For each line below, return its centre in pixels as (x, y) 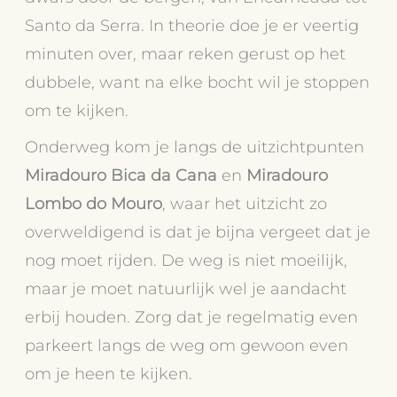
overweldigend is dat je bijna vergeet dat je (198, 232)
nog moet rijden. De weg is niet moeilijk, (187, 261)
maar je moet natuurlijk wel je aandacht (186, 289)
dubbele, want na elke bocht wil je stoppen (198, 82)
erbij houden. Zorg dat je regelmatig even (192, 317)
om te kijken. (77, 110)
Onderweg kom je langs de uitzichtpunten (195, 147)
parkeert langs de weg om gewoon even (187, 346)
